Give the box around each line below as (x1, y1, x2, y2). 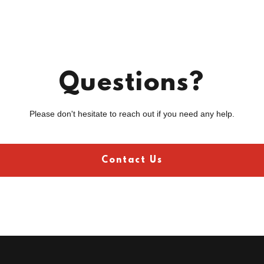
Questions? (59, 69, 205, 98)
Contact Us (101, 155, 163, 166)
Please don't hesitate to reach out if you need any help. (29, 109, 235, 118)
